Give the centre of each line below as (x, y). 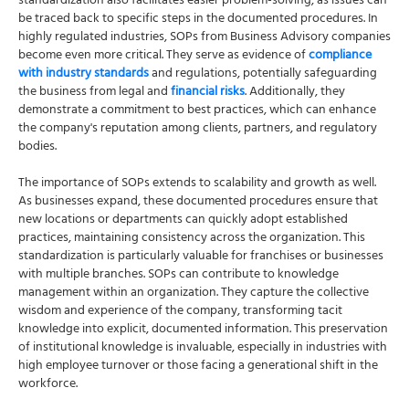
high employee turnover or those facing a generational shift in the (198, 366)
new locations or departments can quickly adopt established (183, 220)
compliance (340, 56)
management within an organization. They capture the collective (194, 293)
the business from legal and (94, 92)
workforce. (48, 384)
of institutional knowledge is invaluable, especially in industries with (203, 348)
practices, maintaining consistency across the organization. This (192, 238)
